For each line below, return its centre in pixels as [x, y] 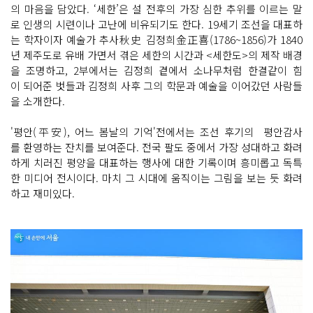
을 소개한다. [38, 101]
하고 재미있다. [43, 193]
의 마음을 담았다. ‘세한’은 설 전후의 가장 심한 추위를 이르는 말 [156, 9]
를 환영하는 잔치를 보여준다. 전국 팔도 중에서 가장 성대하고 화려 [156, 147]
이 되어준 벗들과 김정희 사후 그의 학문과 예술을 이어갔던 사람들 [156, 86]
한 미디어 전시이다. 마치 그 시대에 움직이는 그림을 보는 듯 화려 [156, 178]
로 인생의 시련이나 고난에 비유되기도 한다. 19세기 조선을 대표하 [156, 24]
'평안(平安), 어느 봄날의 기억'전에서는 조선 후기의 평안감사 [156, 132]
